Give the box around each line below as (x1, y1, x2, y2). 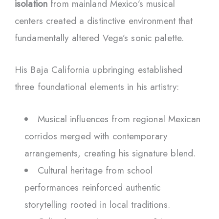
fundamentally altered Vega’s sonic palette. (15, 31, 184, 44)
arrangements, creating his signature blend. (24, 146, 196, 160)
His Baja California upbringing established (15, 63, 183, 77)
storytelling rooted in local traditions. (24, 197, 170, 211)
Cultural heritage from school (38, 163, 153, 177)
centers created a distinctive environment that (15, 14, 193, 27)
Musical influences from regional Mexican (38, 112, 200, 126)
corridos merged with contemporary (24, 129, 167, 143)
